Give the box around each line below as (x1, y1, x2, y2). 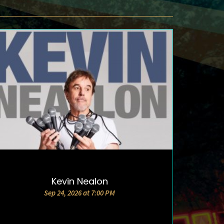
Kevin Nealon (51, 175, 108, 188)
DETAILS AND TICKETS (32, 175, 127, 188)
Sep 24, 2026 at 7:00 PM (44, 188, 115, 198)
